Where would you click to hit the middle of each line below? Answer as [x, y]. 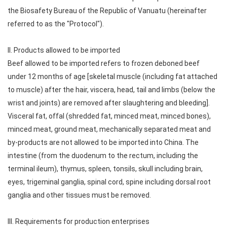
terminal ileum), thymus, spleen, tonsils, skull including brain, [105, 169]
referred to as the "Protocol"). [56, 24]
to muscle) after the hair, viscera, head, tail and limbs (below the [111, 90]
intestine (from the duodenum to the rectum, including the [103, 156]
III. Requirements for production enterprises [79, 221]
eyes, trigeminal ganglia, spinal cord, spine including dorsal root [109, 182]
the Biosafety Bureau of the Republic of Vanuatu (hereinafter [107, 11]
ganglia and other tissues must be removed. [79, 195]
